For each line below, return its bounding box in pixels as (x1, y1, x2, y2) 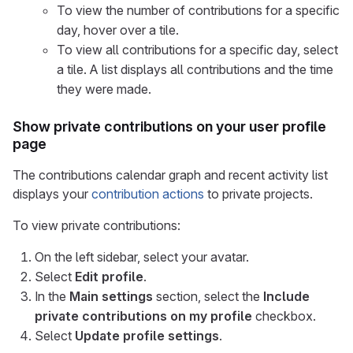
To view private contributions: (13, 217, 180, 234)
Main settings (69, 288, 153, 305)
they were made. (57, 81, 151, 98)
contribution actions (91, 186, 204, 203)
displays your (13, 186, 91, 203)
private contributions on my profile (35, 308, 252, 325)
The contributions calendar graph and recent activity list (13, 167, 328, 184)
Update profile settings (75, 328, 219, 344)
